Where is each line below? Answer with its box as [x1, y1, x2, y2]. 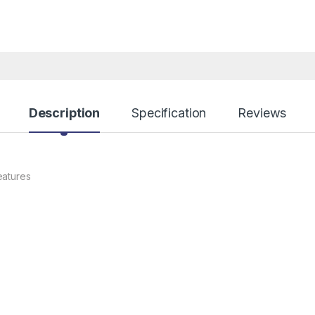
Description [28, 105, 101, 120]
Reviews [238, 105, 287, 120]
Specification [131, 105, 207, 120]
